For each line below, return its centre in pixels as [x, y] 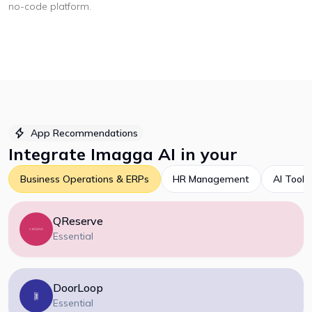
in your [206, 154]
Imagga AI [133, 154]
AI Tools [291, 179]
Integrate [49, 154]
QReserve [78, 221]
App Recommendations [84, 133]
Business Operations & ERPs [85, 179]
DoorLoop [78, 288]
